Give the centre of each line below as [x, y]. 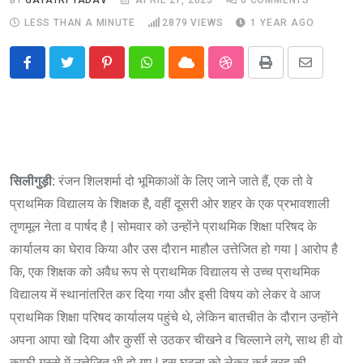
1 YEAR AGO [282, 22]
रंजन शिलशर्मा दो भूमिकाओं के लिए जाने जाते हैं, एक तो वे [186, 181]
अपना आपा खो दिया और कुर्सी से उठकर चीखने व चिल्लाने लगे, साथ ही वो [176, 340]
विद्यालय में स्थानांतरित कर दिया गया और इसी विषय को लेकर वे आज [165, 294]
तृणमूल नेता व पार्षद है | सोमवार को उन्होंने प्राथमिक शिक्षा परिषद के [163, 226]
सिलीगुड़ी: [34, 181]
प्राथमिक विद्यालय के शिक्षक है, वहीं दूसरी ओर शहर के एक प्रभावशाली [170, 203]
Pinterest [132, 72]
